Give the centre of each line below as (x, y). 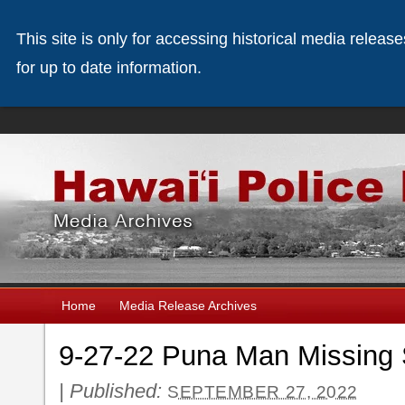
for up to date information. (109, 68)
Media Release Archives (188, 306)
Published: (118, 391)
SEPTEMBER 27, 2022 (263, 392)
